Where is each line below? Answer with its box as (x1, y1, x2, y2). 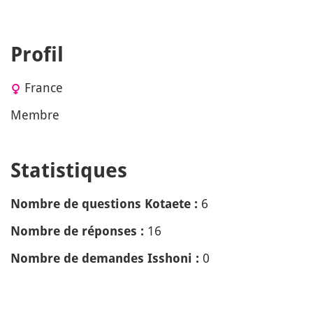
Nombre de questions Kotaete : (10, 196, 198, 211)
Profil (10, 43, 64, 66)
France (24, 79, 63, 96)
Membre (10, 106, 59, 123)
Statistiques (10, 159, 127, 182)
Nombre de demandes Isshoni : (10, 251, 199, 265)
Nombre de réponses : (10, 224, 144, 238)
